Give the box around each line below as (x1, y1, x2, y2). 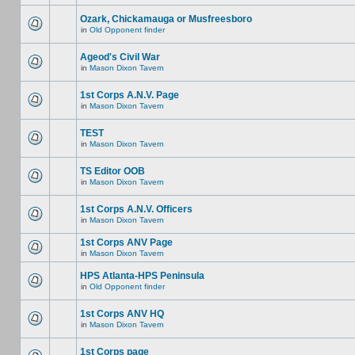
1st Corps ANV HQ (80, 308, 164, 319)
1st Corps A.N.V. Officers (80, 204, 193, 215)
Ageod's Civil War (80, 52, 160, 63)
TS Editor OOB (80, 166, 145, 177)
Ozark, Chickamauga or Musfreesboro (80, 13, 252, 25)
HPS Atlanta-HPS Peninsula (80, 270, 204, 281)
